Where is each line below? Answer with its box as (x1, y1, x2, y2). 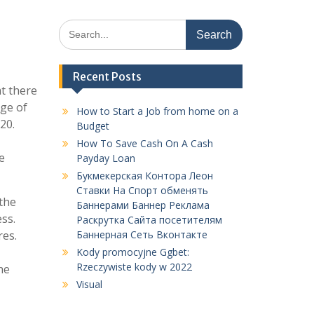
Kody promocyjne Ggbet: (76, 245, 189, 259)
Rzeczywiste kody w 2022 (76, 260, 192, 274)
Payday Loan (76, 151, 135, 165)
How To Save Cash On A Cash (76, 137, 213, 151)
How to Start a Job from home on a (76, 104, 238, 118)
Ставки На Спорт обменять (76, 184, 208, 198)
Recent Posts (72, 69, 142, 84)
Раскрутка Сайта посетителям (76, 213, 222, 227)
